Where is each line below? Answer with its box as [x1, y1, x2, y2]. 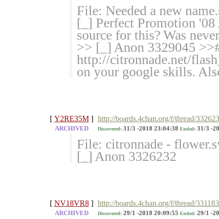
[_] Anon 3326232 [77, 149, 176, 164]
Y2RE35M [54, 114, 89, 123]
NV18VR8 [54, 199, 89, 208]
